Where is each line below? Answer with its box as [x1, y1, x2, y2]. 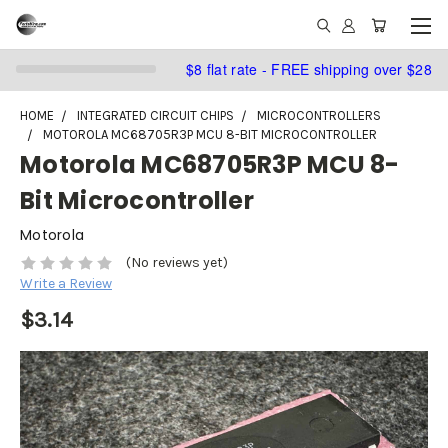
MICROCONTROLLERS [257, 108, 381, 123]
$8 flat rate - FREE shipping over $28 [185, 58, 432, 79]
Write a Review [20, 275, 112, 293]
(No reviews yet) [125, 254, 228, 272]
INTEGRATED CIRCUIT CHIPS [77, 108, 234, 123]
